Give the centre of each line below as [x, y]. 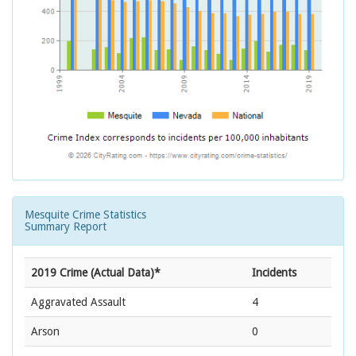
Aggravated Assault [78, 302]
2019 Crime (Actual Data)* [96, 273]
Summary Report [66, 227]
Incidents [274, 273]
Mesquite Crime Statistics [85, 215]
